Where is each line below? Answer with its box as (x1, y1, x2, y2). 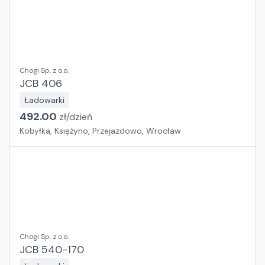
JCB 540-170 (20, 243, 84, 257)
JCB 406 (20, 76, 62, 91)
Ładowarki (24, 95, 64, 105)
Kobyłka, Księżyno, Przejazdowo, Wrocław (20, 125, 181, 136)
